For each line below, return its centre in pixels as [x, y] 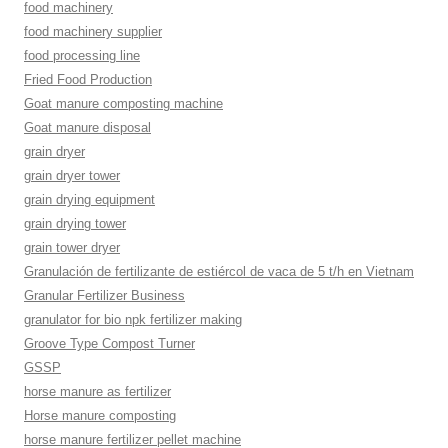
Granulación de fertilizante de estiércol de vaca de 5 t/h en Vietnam [219, 271]
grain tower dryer [72, 247]
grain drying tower [75, 223]
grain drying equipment [89, 199]
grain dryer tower [72, 175]
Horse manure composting [100, 415]
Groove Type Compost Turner [109, 343]
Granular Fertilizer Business [104, 295]
